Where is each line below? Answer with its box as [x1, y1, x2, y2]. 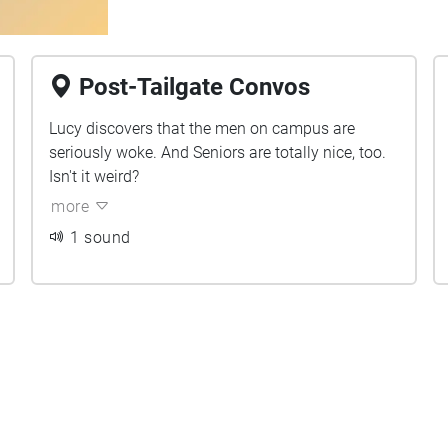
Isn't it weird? [49, 167, 140, 186]
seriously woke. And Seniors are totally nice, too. [49, 143, 387, 162]
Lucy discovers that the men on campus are [49, 119, 356, 138]
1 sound [70, 228, 131, 247]
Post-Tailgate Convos [79, 73, 311, 101]
